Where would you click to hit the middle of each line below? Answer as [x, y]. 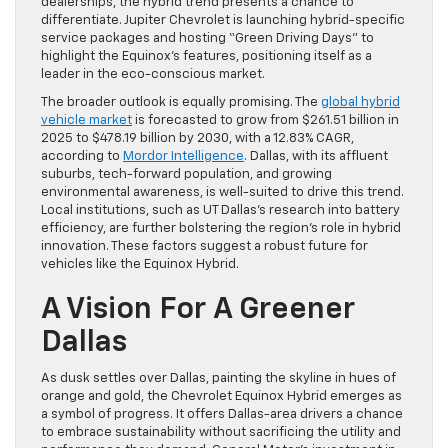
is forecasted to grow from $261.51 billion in [265, 121]
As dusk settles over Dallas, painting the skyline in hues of [218, 379]
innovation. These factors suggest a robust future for [204, 247]
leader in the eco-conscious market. [153, 75]
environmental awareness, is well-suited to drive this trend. [222, 193]
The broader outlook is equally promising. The [181, 103]
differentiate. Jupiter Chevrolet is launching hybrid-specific [223, 21]
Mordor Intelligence [183, 157]
